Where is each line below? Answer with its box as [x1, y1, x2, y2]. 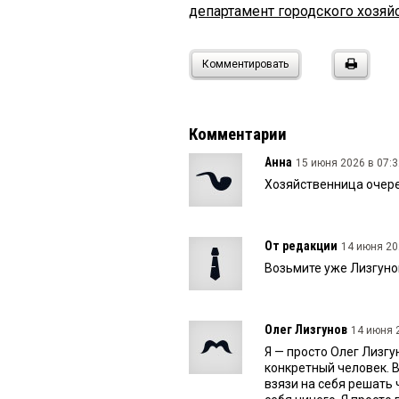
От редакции [265, 239, 338, 254]
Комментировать [202, 58, 289, 71]
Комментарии [189, 125, 287, 145]
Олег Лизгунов [265, 322, 347, 338]
